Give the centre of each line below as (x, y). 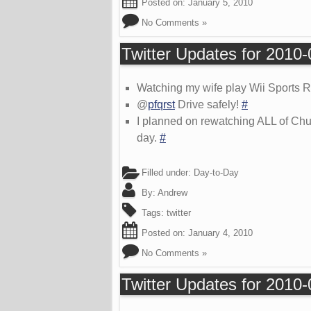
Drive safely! (208, 105)
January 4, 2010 (220, 233)
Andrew (173, 193)
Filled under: (166, 173)
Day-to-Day (216, 173)
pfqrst (161, 105)
